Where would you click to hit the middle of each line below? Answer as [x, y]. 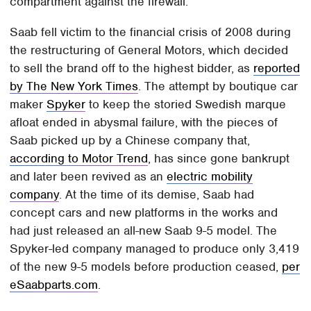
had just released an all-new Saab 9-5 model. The [144, 230]
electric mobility [210, 176]
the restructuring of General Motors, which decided [149, 50]
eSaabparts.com [54, 284]
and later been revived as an [89, 176]
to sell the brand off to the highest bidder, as [132, 68]
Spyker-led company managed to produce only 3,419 [155, 248]
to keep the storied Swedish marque [186, 104]
